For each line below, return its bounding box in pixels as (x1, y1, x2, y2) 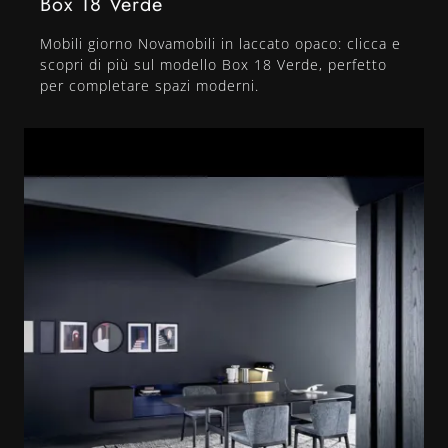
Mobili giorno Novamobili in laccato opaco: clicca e (40, 34, 401, 54)
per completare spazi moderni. (40, 76, 259, 96)
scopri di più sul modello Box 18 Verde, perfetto (40, 55, 387, 75)
